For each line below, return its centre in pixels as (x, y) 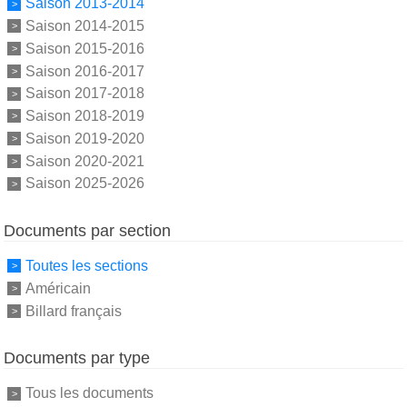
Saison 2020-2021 (85, 161)
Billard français (74, 311)
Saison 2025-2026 (85, 184)
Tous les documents (89, 393)
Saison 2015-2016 (85, 48)
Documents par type (77, 358)
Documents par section (87, 231)
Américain (58, 288)
